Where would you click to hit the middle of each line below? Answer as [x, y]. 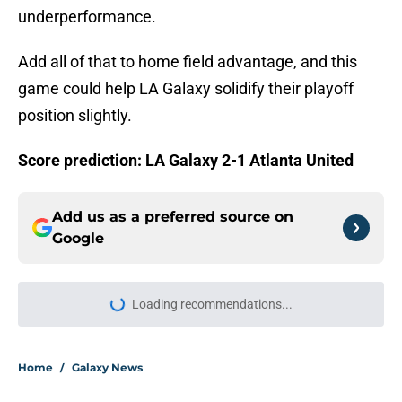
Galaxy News [107, 368]
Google [78, 239]
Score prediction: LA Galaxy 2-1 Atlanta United [186, 161]
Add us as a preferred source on [173, 217]
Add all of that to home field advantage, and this [188, 62]
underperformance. [87, 17]
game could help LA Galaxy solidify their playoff [186, 89]
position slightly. [75, 116]
